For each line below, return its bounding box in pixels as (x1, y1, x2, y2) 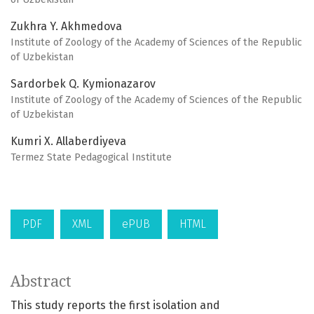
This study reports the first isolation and (11, 299, 220, 313)
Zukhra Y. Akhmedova (11, 20, 122, 34)
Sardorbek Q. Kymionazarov (11, 77, 156, 91)
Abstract (11, 273, 71, 291)
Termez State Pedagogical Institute (11, 151, 172, 164)
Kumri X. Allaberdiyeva (11, 135, 126, 149)
